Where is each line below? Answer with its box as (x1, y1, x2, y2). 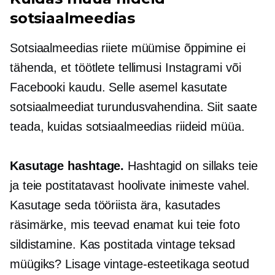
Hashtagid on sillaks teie (128, 159, 258, 172)
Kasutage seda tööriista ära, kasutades (10, 198, 221, 212)
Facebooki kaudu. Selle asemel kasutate (10, 80, 228, 94)
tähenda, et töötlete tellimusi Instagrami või (10, 61, 241, 74)
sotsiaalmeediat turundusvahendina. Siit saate (10, 100, 257, 114)
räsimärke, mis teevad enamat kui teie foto (10, 218, 240, 231)
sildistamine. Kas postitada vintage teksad (10, 238, 235, 251)
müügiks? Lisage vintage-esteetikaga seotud (10, 257, 249, 271)
